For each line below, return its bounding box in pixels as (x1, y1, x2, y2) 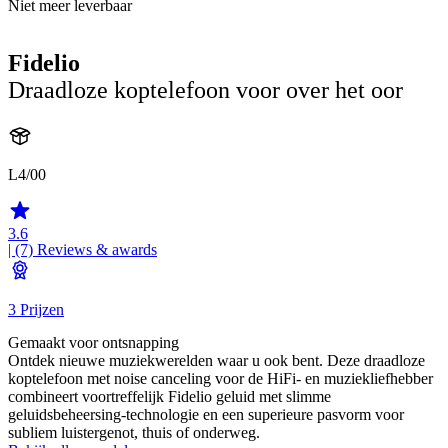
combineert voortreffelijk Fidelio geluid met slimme (8, 388, 331, 406)
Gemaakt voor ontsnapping (8, 334, 179, 352)
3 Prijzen (8, 301, 64, 319)
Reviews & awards (37, 241, 157, 259)
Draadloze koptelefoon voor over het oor (8, 77, 403, 104)
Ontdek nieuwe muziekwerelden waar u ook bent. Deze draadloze (8, 352, 425, 370)
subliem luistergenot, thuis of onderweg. (8, 424, 260, 442)
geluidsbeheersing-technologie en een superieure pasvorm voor (8, 406, 404, 424)
